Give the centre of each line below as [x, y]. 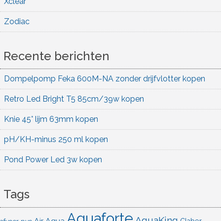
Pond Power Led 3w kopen [53, 160]
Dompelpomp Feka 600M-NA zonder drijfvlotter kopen [105, 79]
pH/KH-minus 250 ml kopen [56, 140]
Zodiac [17, 21]
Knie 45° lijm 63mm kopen [51, 119]
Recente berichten [57, 56]
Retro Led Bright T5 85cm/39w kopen [74, 99]
